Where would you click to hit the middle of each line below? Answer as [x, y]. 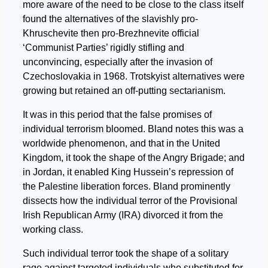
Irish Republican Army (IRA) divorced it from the [123, 215]
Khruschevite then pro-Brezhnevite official [111, 33]
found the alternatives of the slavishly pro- [110, 19]
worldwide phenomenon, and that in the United [121, 143]
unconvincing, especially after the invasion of [118, 62]
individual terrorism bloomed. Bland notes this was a [133, 129]
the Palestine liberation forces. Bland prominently [127, 186]
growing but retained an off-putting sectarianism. [125, 90]
